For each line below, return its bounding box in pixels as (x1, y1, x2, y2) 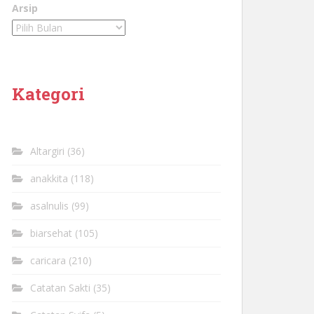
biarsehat (30, 226, 72, 240)
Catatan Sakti (30, 281, 90, 295)
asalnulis (30, 199, 69, 213)
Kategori (12, 83, 85, 106)
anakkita (30, 172, 68, 186)
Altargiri (30, 144, 64, 158)
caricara (30, 254, 66, 268)
